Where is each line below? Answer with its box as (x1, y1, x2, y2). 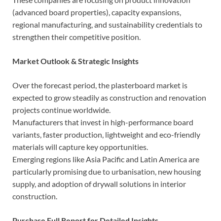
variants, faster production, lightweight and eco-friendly (12, 129, 200, 139)
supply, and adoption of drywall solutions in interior (12, 179, 186, 188)
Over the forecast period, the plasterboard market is (12, 80, 187, 90)
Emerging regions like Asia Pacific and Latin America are (12, 154, 199, 164)
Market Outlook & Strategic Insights (12, 56, 139, 66)
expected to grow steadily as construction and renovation (12, 92, 206, 102)
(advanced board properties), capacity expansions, (12, 7, 181, 17)
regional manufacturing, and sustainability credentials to (12, 19, 202, 29)
